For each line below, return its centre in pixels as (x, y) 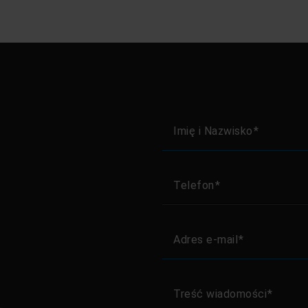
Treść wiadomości (220, 294)
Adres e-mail (206, 239)
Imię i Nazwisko (213, 131)
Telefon (194, 185)
